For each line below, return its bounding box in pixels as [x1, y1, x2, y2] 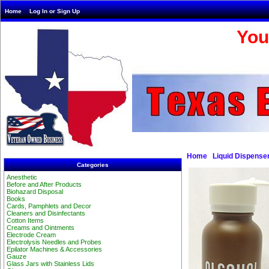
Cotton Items [7, 217, 44, 225]
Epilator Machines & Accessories [7, 246, 103, 253]
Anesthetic [7, 174, 38, 181]
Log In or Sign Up [29, 8, 80, 14]
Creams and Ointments [7, 224, 75, 232]
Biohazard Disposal [7, 188, 64, 196]
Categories [77, 162, 109, 168]
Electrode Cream [7, 231, 56, 239]
